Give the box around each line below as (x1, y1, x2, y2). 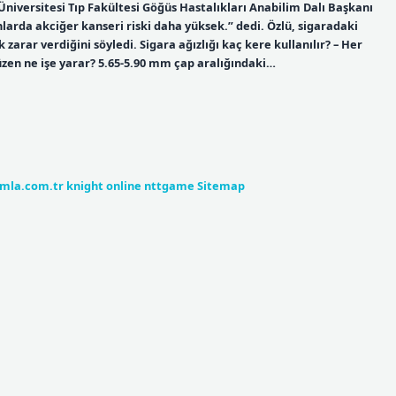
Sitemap (197, 177, 245, 194)
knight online (66, 177, 141, 194)
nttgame (144, 177, 194, 194)
